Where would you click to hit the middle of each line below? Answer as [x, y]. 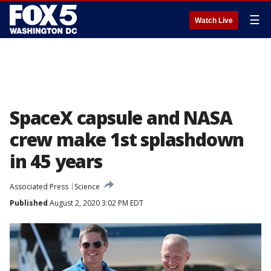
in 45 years [56, 161]
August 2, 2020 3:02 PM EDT [96, 203]
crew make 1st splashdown [127, 139]
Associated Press [39, 187]
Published [29, 203]
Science [87, 187]
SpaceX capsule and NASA [121, 118]
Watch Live [214, 21]
